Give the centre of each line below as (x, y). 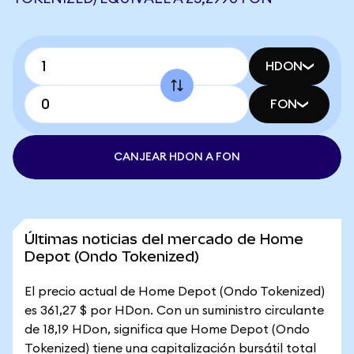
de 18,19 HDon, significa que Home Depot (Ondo (167, 330)
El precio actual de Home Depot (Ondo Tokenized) (175, 292)
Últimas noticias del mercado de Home (164, 239)
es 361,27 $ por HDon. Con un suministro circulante (174, 311)
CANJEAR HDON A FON (177, 157)
